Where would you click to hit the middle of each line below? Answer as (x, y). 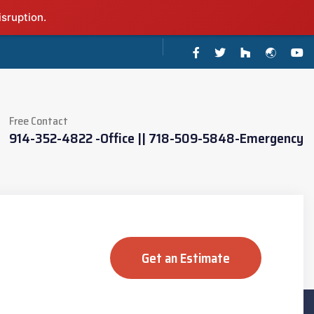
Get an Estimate (186, 258)
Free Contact (39, 121)
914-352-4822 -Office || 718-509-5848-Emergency (156, 138)
